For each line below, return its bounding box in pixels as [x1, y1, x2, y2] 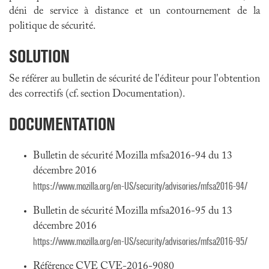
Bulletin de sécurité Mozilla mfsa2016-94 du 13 [33, 151, 232, 162]
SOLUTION [9, 46, 70, 67]
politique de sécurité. [9, 21, 95, 32]
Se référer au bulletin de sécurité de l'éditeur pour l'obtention [9, 74, 260, 85]
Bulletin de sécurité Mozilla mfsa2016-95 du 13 [33, 206, 232, 217]
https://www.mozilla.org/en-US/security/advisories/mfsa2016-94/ [33, 180, 247, 193]
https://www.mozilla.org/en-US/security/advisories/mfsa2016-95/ [33, 235, 247, 248]
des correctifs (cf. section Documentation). [9, 89, 185, 100]
